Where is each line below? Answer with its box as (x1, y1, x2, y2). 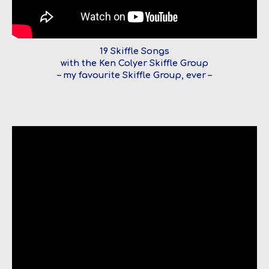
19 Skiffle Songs (100, 46, 169, 56)
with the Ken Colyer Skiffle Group (61, 58, 208, 68)
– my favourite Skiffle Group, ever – (58, 70, 211, 80)
